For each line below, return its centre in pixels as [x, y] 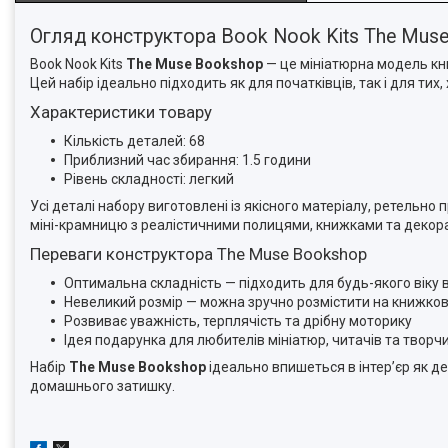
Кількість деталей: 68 [134, 140]
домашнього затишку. [104, 385]
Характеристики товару [121, 111]
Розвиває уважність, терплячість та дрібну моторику [238, 320]
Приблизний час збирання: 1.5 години [187, 159]
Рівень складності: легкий [149, 178]
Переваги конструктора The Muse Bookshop [198, 253]
